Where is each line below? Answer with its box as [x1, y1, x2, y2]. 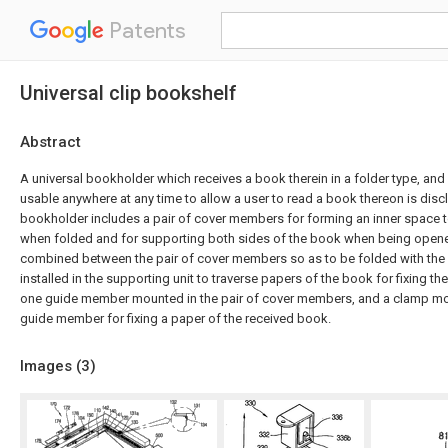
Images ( [20, 357, 81, 375]
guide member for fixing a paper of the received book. [20, 311, 331, 326]
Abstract [20, 133, 81, 151]
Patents [104, 17, 186, 44]
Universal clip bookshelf [20, 81, 237, 105]
